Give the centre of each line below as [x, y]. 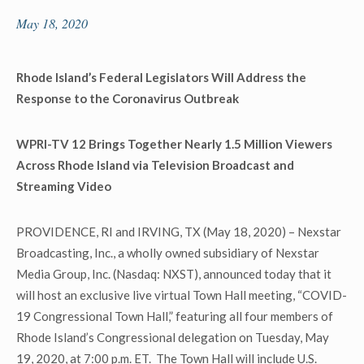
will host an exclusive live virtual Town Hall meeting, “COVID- [182, 295]
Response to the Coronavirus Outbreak [128, 98]
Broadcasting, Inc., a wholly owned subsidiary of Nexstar [168, 253]
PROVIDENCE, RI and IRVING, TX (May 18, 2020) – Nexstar [179, 232]
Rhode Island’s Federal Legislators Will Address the [161, 77]
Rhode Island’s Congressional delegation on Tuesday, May [173, 337]
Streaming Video [64, 186]
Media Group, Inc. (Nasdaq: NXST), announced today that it [174, 274]
